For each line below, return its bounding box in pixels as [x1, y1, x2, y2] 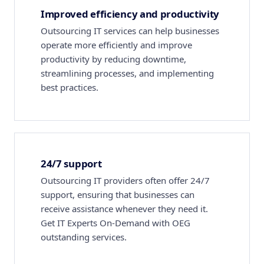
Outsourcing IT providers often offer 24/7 [41, 174, 210, 186]
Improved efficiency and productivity [41, 7, 220, 21]
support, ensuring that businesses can [41, 189, 194, 200]
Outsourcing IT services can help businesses [41, 25, 219, 37]
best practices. [41, 81, 98, 93]
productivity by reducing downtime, [41, 53, 186, 65]
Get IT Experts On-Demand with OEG [41, 217, 190, 229]
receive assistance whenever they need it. [41, 203, 208, 214]
